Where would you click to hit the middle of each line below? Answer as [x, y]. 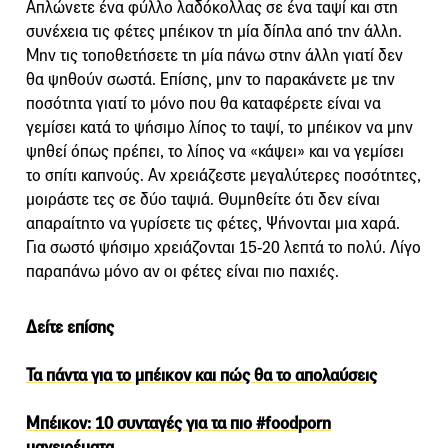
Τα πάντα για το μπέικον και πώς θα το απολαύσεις [201, 375]
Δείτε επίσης [70, 327]
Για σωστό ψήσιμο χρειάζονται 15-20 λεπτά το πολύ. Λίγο [223, 247]
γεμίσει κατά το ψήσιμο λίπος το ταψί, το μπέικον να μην [219, 127]
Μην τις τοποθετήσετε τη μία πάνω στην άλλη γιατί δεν [214, 55]
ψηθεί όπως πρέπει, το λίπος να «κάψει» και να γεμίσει [215, 151]
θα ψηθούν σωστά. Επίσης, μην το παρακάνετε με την [210, 79]
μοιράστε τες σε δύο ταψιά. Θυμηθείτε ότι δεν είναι [203, 199]
